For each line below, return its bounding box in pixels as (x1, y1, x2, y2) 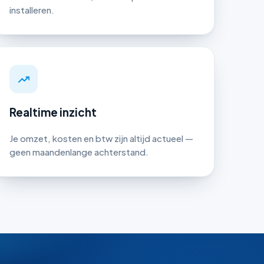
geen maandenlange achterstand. (9, 146, 149, 158)
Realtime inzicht (9, 105, 97, 119)
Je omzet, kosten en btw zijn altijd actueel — (9, 133, 194, 144)
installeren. (9, 4, 55, 16)
